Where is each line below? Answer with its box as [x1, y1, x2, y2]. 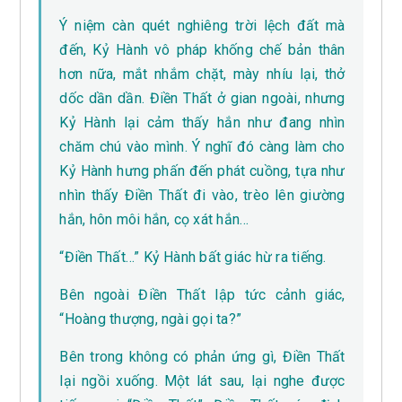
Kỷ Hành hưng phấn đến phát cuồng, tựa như [59, 162, 345, 180]
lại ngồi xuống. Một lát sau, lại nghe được [59, 372, 345, 390]
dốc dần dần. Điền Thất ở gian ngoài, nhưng [59, 90, 345, 108]
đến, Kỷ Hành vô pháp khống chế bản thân [59, 41, 345, 59]
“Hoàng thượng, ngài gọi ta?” [59, 310, 242, 328]
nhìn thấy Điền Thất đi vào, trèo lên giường [59, 187, 345, 205]
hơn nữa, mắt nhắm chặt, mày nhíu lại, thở [59, 66, 345, 83]
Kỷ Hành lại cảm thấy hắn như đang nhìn [59, 114, 345, 132]
